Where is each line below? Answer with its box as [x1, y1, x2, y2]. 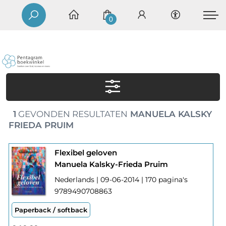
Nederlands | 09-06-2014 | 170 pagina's [54, 175, 188, 185]
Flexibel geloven [54, 148, 117, 158]
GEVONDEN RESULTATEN [16, 109, 128, 120]
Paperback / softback [14, 206, 87, 214]
